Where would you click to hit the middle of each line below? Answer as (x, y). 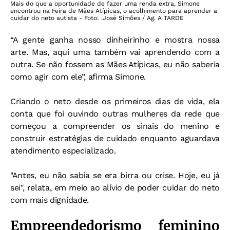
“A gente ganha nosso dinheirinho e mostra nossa (115, 40)
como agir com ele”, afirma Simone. (78, 77)
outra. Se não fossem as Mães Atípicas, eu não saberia (115, 65)
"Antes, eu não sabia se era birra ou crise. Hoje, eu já (115, 176)
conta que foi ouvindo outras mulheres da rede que (115, 114)
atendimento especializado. (63, 151)
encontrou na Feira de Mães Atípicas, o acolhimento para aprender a (114, 11)
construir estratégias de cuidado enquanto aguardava (115, 139)
